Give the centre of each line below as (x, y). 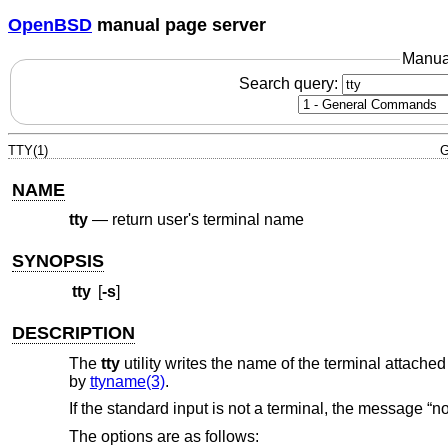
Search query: (290, 83)
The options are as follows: (163, 436)
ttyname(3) (127, 381)
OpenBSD (50, 24)
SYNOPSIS (58, 260)
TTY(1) (28, 150)
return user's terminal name (207, 220)
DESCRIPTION (74, 333)
